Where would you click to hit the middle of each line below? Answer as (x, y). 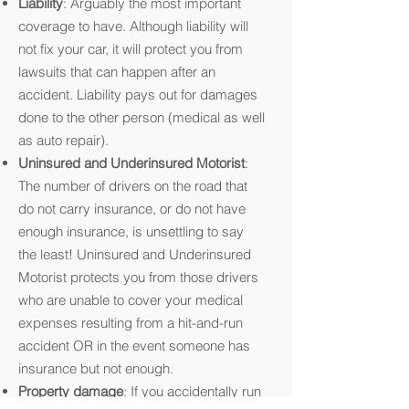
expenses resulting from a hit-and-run (131, 323)
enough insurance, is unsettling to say (131, 231)
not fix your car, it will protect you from (131, 49)
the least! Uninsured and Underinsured (135, 254)
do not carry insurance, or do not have (132, 209)
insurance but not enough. (96, 368)
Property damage (71, 391)
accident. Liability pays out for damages (138, 94)
